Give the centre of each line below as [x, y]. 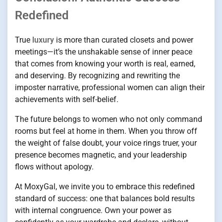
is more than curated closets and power [124, 40]
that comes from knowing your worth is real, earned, [105, 64]
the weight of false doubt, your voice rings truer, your [106, 143]
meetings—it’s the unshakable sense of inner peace [104, 52]
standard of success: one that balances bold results [105, 199]
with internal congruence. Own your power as [93, 211]
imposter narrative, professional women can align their [110, 88]
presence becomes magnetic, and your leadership [101, 155]
